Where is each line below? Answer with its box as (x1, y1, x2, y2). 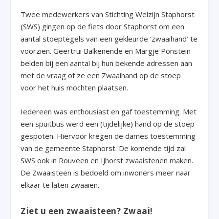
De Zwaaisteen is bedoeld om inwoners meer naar (21, 168, 191, 178)
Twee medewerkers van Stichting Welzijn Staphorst (21, 9, 195, 20)
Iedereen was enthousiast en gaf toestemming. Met (21, 107, 197, 117)
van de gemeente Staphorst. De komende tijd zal (21, 143, 186, 153)
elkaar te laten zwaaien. (21, 180, 100, 190)
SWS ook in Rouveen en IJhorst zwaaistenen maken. (21, 155, 194, 166)
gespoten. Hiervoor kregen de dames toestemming (21, 131, 196, 141)
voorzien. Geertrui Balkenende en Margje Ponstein (21, 46, 191, 56)
